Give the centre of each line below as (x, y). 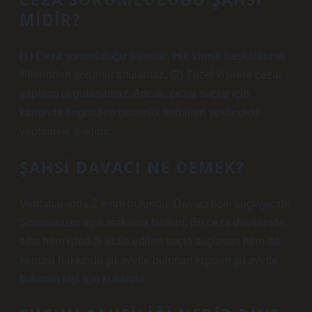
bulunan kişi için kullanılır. (83, 279)
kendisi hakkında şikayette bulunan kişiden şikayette (149, 260)
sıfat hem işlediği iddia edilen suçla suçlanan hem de (150, 241)
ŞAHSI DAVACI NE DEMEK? (132, 167)
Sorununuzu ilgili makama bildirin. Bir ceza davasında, (154, 223)
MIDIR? (50, 20)
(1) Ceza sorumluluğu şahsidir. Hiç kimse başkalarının (152, 56)
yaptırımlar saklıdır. (65, 131)
